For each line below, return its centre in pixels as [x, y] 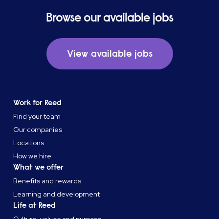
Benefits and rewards [47, 181]
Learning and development [57, 194]
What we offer [39, 167]
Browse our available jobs [109, 18]
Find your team [37, 117]
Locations [29, 143]
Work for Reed [38, 103]
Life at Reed [35, 206]
